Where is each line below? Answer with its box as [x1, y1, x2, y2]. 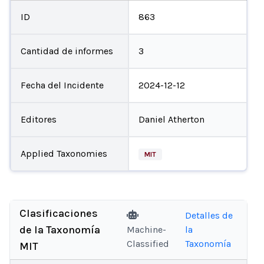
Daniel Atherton [138, 113, 204, 125]
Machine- [127, 224, 167, 235]
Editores [20, 113, 57, 125]
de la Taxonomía [19, 223, 100, 236]
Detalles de [184, 210, 233, 221]
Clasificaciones [19, 207, 98, 220]
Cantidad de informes [20, 45, 113, 57]
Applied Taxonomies [20, 147, 107, 159]
